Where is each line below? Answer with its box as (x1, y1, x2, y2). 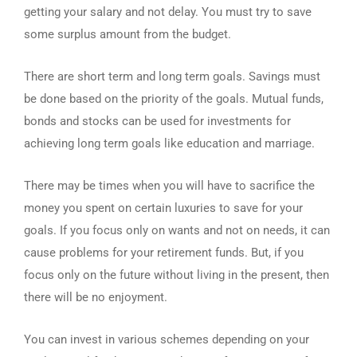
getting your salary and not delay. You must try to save (24, 5, 312, 19)
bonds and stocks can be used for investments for (24, 114, 291, 128)
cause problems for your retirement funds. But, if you (24, 245, 304, 260)
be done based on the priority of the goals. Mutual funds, (24, 92, 324, 106)
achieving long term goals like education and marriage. (24, 136, 315, 151)
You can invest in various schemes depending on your (24, 332, 309, 347)
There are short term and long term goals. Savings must (24, 69, 320, 84)
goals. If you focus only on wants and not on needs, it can (24, 223, 330, 237)
